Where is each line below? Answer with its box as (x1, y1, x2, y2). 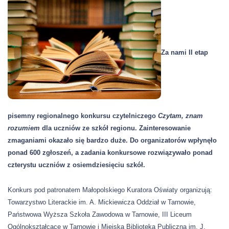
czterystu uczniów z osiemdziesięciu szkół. (8, 161, 145, 169)
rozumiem (8, 124, 42, 132)
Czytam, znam (158, 112, 203, 120)
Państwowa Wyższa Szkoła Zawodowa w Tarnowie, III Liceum (8, 211, 192, 218)
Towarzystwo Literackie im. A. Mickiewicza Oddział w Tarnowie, (8, 198, 196, 206)
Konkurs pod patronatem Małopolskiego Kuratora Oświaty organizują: (8, 186, 212, 194)
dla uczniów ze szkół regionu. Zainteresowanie (42, 124, 191, 132)
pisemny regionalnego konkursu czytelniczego (8, 112, 158, 120)
